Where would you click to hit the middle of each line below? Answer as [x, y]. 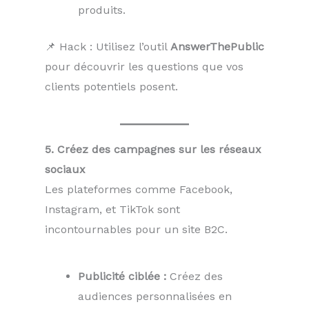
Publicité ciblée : [122, 276]
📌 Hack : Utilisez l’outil [108, 47]
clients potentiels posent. [111, 87]
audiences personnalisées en [155, 296]
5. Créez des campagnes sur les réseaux [153, 150]
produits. [102, 10]
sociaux [65, 170]
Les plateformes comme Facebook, [139, 190]
